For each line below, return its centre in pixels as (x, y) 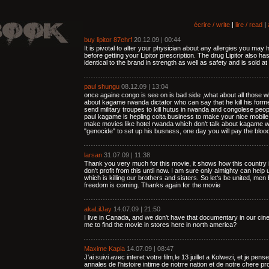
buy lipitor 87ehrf (108, 40)
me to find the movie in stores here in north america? (160, 225)
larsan (93, 155)
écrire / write (212, 25)
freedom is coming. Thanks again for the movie (152, 185)
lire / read (249, 25)
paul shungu (102, 86)
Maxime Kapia (104, 249)
